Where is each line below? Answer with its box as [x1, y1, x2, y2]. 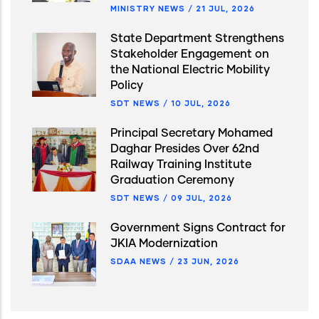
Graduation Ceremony [110, 174, 234, 186]
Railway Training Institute [110, 158, 251, 170]
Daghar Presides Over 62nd [110, 142, 259, 155]
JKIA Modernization [110, 237, 218, 249]
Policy [110, 79, 143, 91]
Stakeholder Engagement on [110, 48, 269, 60]
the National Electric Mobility [110, 63, 270, 75]
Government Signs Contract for [110, 221, 286, 234]
